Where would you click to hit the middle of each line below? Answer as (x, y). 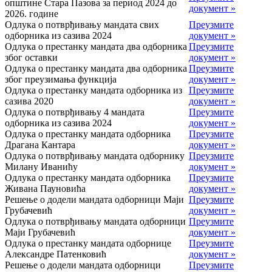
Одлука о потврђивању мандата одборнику (95, 156)
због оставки (31, 58)
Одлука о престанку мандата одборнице (88, 243)
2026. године (32, 14)
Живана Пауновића (45, 189)
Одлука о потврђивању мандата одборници (95, 222)
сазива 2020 (29, 101)
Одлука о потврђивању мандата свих (82, 25)
